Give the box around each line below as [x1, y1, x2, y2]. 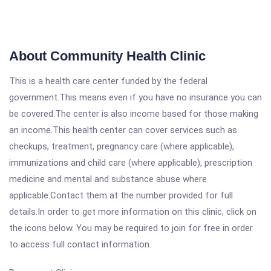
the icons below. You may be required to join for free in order [9, 223, 253, 233]
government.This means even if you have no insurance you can [9, 92, 262, 103]
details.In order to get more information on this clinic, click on [9, 206, 256, 217]
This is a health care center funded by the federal [9, 76, 207, 87]
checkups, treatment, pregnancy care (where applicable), [9, 141, 234, 152]
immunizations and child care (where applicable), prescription [9, 157, 252, 168]
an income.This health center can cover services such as [9, 125, 237, 135]
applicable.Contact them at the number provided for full [9, 190, 233, 201]
